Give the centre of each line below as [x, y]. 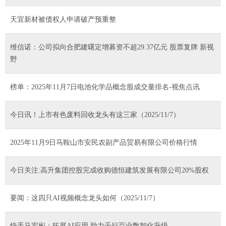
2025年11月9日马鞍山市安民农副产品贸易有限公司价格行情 [104, 142]
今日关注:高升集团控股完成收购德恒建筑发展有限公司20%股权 [109, 170]
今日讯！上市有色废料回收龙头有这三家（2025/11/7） [95, 115]
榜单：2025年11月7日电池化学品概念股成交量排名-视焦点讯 [105, 87]
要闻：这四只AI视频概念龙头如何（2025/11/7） [85, 198]
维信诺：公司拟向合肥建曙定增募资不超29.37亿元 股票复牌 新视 [112, 47]
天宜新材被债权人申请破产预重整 [63, 19]
